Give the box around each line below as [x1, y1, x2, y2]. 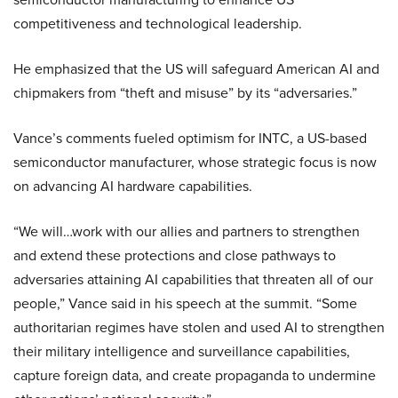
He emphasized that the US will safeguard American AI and [13, 58, 379, 79]
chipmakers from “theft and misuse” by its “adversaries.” [13, 82, 357, 103]
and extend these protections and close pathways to [13, 244, 336, 266]
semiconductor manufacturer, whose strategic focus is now [13, 151, 377, 172]
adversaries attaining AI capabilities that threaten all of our [13, 268, 373, 290]
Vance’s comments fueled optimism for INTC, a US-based [13, 127, 367, 148]
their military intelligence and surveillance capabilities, [13, 340, 350, 362]
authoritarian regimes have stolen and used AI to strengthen [13, 316, 385, 338]
